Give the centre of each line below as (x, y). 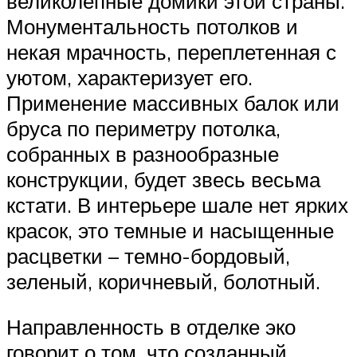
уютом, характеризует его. (129, 77)
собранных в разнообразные (143, 153)
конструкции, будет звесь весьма (163, 179)
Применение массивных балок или (173, 102)
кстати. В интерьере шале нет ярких (177, 204)
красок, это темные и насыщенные (170, 230)
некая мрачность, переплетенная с (171, 51)
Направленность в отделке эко (151, 327)
